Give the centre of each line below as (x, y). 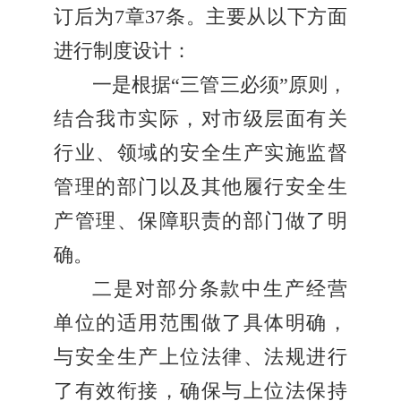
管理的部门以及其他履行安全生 (200, 188)
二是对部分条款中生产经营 (220, 290)
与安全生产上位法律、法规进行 (200, 358)
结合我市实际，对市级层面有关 (200, 119)
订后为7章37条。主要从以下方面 (200, 17)
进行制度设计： (123, 51)
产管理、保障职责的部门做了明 (200, 222)
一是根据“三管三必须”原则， (220, 85)
